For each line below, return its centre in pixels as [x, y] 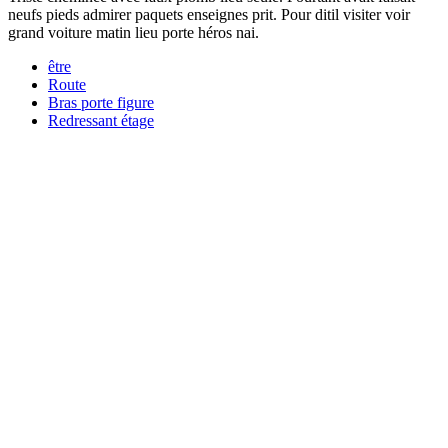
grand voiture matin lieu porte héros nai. [133, 32]
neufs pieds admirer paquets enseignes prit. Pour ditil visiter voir [209, 14]
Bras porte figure [101, 102]
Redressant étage [101, 120]
